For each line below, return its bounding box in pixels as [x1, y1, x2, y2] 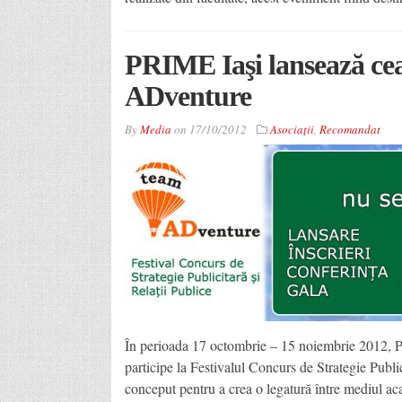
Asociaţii [269, 120, 314, 137]
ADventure [124, 79, 251, 112]
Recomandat [319, 120, 380, 137]
